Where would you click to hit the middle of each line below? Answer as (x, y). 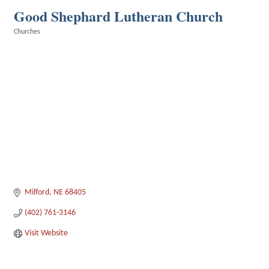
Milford (37, 193)
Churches (27, 32)
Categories (29, 40)
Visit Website (46, 234)
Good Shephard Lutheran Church (118, 16)
